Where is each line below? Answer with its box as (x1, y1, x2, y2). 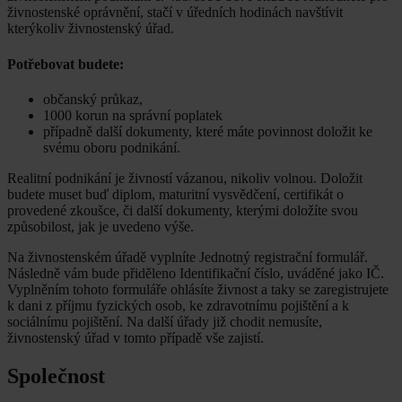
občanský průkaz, (43, 91, 143, 107)
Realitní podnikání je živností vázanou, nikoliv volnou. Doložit (7, 170, 363, 186)
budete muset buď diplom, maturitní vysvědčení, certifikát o (7, 186, 344, 202)
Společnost (7, 363, 105, 388)
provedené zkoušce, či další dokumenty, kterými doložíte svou (7, 202, 358, 218)
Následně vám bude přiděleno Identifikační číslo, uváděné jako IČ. (7, 265, 384, 281)
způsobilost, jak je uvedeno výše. (7, 218, 194, 234)
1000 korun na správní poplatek (43, 107, 223, 123)
